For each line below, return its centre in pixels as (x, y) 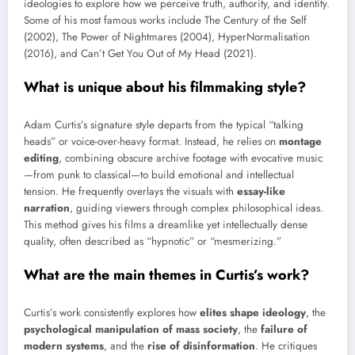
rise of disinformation (201, 345)
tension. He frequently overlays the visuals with (130, 191)
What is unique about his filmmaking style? (165, 88)
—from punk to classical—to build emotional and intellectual (159, 174)
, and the (126, 345)
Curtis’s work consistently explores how (112, 312)
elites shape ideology (253, 312)
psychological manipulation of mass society (131, 329)
